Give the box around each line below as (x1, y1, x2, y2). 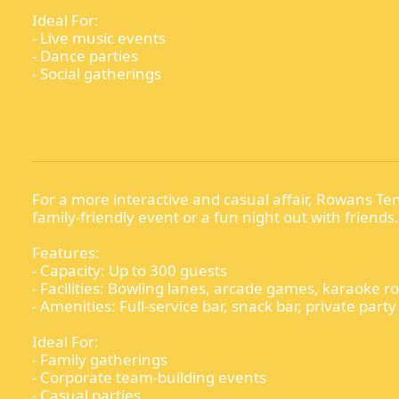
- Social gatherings (32, 63, 161, 85)
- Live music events (32, 28, 166, 49)
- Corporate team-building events (32, 367, 266, 388)
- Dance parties (32, 45, 138, 67)
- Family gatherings (32, 349, 167, 370)
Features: (32, 242, 100, 264)
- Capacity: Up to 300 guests (32, 260, 227, 281)
